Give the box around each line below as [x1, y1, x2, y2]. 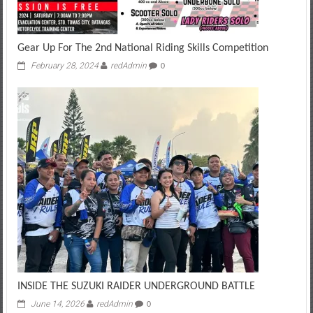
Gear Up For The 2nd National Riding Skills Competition [17, 42, 268, 54]
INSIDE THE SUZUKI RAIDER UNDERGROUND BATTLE [17, 280, 255, 292]
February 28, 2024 [30, 60, 99, 71]
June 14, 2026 [30, 298, 85, 309]
